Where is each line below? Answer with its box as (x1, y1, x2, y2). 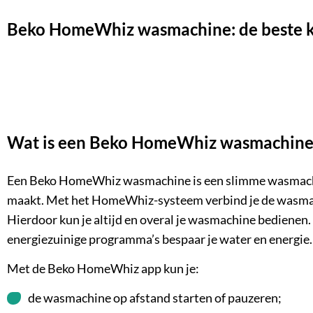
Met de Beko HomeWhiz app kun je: (7, 261, 199, 276)
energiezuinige (7, 231, 87, 247)
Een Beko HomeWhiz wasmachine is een (7, 173, 226, 188)
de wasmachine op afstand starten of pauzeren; (28, 291, 282, 306)
